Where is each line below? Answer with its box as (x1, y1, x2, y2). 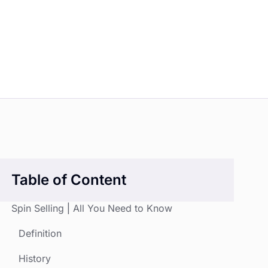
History (19, 252, 51, 264)
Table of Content (11, 171, 126, 188)
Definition (19, 227, 62, 239)
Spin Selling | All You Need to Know (11, 202, 172, 214)
